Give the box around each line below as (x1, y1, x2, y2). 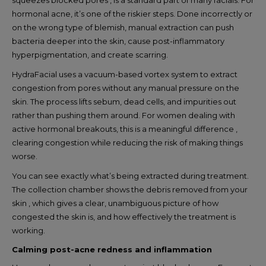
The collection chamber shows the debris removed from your (12, 184, 248, 194)
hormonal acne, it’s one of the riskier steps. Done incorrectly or (12, 8, 252, 18)
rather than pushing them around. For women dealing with (12, 110, 235, 120)
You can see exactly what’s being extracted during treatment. (12, 170, 249, 180)
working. (12, 225, 45, 235)
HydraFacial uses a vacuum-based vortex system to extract (12, 69, 237, 79)
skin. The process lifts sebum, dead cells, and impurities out (12, 96, 236, 106)
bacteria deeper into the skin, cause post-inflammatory (12, 36, 224, 46)
